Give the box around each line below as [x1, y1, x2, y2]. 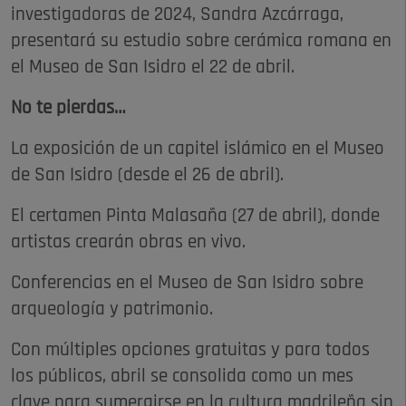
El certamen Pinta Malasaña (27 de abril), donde [11, 207, 380, 227]
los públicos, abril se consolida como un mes [11, 367, 353, 387]
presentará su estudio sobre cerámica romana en [11, 32, 391, 52]
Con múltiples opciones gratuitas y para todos [11, 341, 370, 361]
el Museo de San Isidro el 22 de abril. [11, 58, 295, 78]
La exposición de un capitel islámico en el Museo [11, 140, 384, 159]
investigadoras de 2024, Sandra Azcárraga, [11, 5, 343, 25]
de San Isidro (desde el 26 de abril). [11, 166, 284, 186]
